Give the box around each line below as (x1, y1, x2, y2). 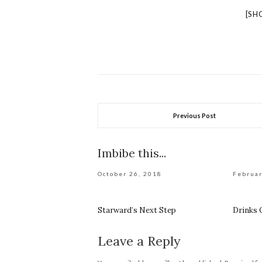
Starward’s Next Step (98, 205, 176, 216)
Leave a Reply (98, 233, 181, 250)
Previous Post (173, 112, 216, 120)
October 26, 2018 (98, 170, 162, 178)
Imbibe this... (98, 146, 166, 161)
